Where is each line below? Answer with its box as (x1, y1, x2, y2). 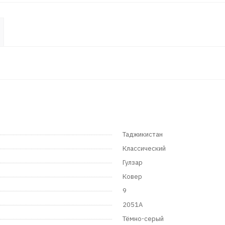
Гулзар (123, 158, 143, 167)
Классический (123, 144, 166, 153)
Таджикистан (123, 130, 163, 139)
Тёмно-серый (123, 214, 164, 223)
